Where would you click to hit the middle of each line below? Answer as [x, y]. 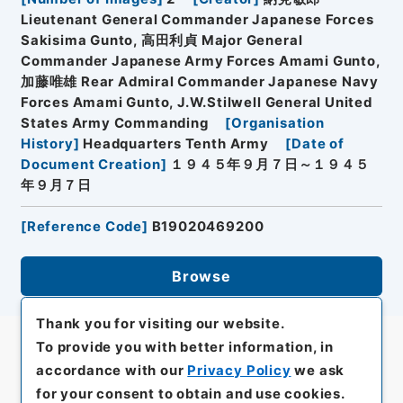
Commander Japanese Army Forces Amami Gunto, [200, 61]
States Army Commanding [114, 123]
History [47, 143]
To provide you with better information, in [185, 347]
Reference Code [85, 226]
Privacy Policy [239, 370]
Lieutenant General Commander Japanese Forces [197, 19]
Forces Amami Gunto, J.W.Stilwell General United [196, 102]
